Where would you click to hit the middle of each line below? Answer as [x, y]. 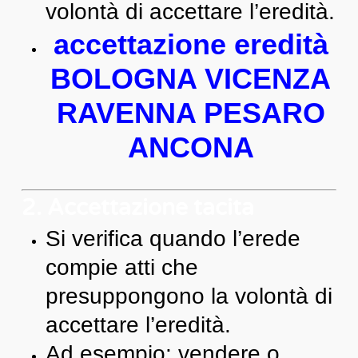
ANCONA [191, 147]
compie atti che [121, 267]
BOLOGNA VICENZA [191, 78]
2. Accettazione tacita [137, 207]
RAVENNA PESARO [191, 113]
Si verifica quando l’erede [173, 238]
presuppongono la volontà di [189, 296]
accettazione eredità [191, 44]
